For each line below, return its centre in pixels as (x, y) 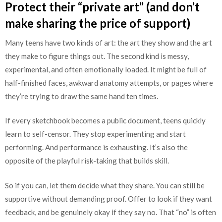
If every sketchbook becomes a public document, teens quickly (105, 121)
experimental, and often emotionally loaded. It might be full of (106, 69)
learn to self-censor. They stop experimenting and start (95, 134)
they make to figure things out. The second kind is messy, (97, 56)
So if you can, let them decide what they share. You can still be (105, 185)
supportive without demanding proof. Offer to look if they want (109, 198)
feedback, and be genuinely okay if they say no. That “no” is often (111, 212)
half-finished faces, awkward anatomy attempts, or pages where (109, 83)
